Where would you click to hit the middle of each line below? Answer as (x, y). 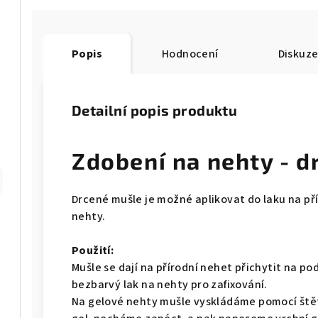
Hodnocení (190, 54)
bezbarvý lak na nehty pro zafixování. (170, 285)
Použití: (93, 251)
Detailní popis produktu (155, 110)
